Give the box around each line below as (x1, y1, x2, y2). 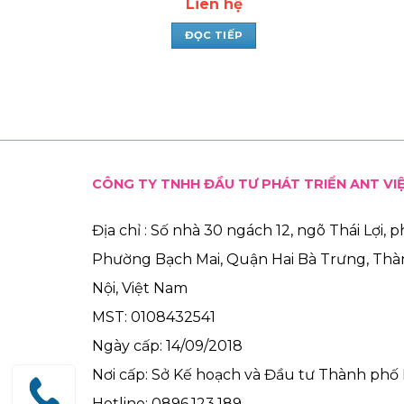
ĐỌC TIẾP (184, 28, 243, 41)
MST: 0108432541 (92, 308, 216, 326)
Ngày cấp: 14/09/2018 (92, 337, 243, 355)
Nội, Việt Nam (92, 280, 188, 298)
